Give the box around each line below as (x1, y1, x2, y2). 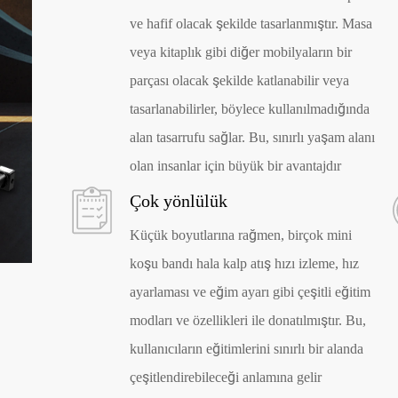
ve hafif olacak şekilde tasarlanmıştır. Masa (130, 15, 373, 33)
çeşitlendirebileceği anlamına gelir (130, 368, 322, 386)
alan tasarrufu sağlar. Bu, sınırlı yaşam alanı (130, 129, 376, 147)
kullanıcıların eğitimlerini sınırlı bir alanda (130, 339, 364, 357)
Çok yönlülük (130, 189, 228, 211)
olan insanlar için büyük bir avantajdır (130, 157, 342, 175)
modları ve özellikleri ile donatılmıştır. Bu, (130, 311, 367, 329)
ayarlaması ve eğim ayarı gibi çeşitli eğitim (130, 283, 371, 300)
